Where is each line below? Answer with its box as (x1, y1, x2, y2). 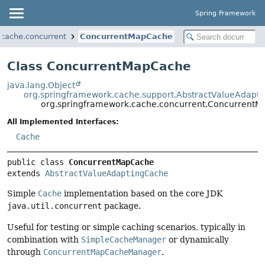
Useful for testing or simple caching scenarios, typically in (7, 222, 245, 232)
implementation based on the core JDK (62, 189, 222, 199)
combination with (7, 234, 81, 244)
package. (102, 201, 141, 211)
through (7, 247, 43, 257)
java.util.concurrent (7, 201, 102, 211)
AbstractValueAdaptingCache (45, 169, 168, 179)
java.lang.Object (7, 80, 75, 90)
